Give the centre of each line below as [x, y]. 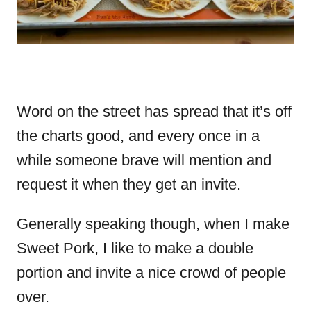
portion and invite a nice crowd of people [151, 272]
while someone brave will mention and [144, 160]
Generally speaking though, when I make [153, 224]
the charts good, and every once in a [138, 135]
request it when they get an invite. [129, 184]
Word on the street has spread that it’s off [154, 111]
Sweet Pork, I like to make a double [135, 248]
